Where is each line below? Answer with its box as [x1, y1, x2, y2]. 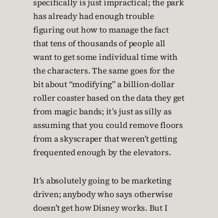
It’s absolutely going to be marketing [33, 175, 171, 186]
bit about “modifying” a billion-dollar [33, 79, 175, 90]
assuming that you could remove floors [33, 120, 183, 131]
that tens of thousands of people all [33, 38, 165, 49]
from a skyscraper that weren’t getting [33, 133, 177, 145]
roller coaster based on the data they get [33, 92, 184, 104]
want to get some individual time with [33, 52, 178, 63]
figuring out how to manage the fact [33, 24, 169, 36]
